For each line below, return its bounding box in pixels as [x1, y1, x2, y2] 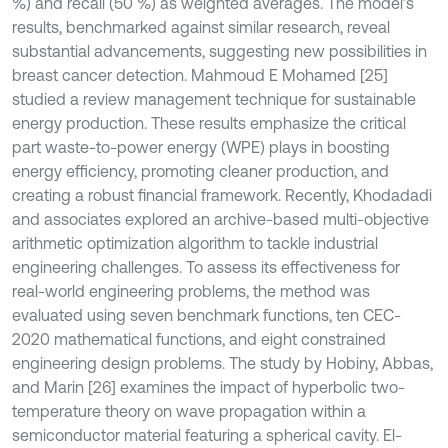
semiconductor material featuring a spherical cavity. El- [12, 426, 402, 444]
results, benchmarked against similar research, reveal [12, 18, 390, 36]
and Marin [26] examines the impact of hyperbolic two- [12, 378, 405, 396]
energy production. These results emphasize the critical [12, 114, 406, 132]
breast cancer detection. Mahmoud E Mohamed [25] [12, 66, 388, 84]
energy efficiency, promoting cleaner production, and [12, 162, 389, 180]
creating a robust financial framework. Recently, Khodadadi [12, 186, 432, 204]
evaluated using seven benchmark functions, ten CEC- [12, 306, 401, 324]
